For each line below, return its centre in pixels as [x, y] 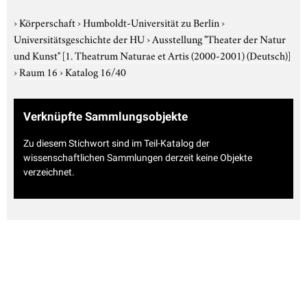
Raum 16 [39, 71]
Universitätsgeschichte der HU [80, 38]
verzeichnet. [49, 172]
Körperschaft [48, 22]
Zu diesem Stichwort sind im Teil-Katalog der [116, 144]
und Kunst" [38, 54]
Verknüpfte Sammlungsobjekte [106, 116]
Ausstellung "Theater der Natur [219, 38]
